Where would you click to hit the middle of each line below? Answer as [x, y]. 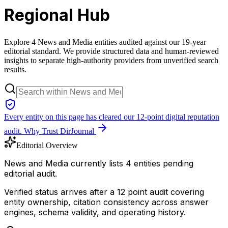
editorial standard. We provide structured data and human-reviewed [111, 51]
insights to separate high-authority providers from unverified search [111, 60]
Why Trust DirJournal [59, 131]
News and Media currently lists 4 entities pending [99, 163]
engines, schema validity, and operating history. [95, 212]
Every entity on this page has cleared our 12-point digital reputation [112, 117]
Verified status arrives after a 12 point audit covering [104, 192]
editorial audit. [31, 173]
